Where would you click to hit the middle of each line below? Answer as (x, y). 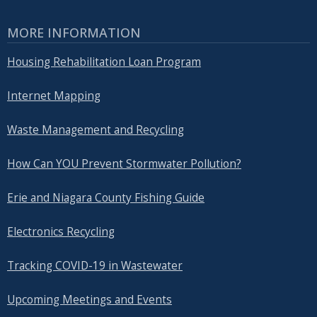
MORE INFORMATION (74, 32)
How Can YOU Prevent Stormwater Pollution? (124, 164)
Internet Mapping (54, 96)
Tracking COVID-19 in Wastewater (95, 266)
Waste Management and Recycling (96, 130)
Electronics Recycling (61, 232)
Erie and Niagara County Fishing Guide (106, 198)
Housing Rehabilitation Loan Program (104, 62)
